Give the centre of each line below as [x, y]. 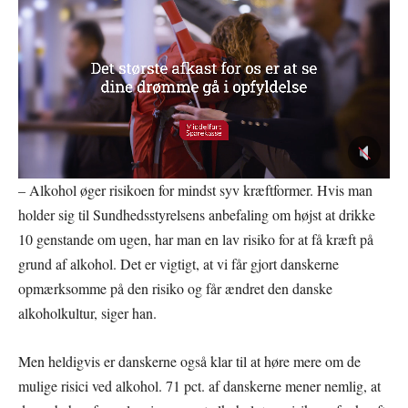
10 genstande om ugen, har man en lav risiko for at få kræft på [196, 240]
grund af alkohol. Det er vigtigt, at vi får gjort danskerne [178, 264]
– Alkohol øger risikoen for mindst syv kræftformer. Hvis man [195, 190]
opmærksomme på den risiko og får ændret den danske [175, 289]
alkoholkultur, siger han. [87, 313]
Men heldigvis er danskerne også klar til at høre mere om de [189, 362]
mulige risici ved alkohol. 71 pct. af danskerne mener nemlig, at [199, 386]
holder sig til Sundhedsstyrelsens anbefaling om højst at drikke [197, 215]
